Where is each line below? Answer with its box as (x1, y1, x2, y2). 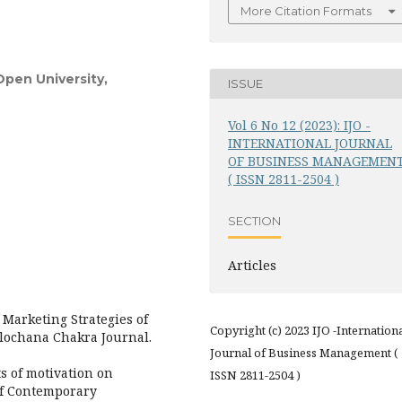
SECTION (228, 214, 281, 229)
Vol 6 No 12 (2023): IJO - (228, 116, 371, 134)
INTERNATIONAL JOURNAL (228, 134, 392, 152)
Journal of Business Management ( (210, 344, 398, 361)
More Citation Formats (240, 3, 371, 18)
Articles (228, 256, 276, 274)
